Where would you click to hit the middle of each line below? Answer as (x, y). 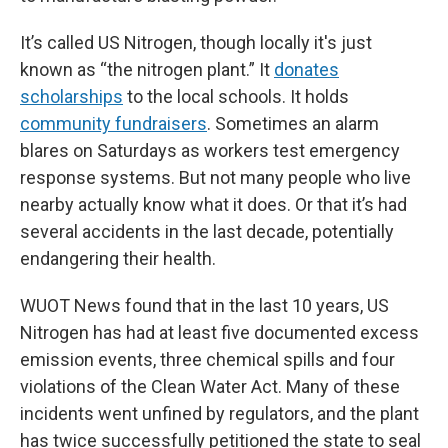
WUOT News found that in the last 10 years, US (204, 305)
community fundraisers (113, 123)
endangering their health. (118, 258)
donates (306, 69)
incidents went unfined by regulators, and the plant (219, 413)
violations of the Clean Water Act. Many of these (210, 386)
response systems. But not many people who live (215, 177)
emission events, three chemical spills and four (207, 359)
